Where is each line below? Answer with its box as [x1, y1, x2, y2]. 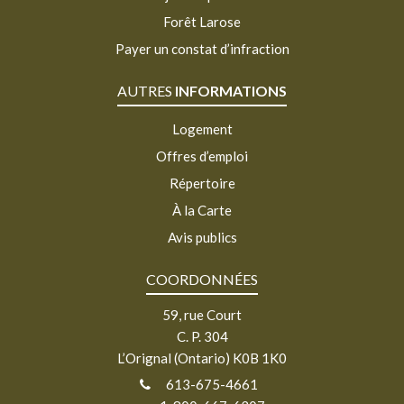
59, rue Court [162, 306, 242, 323]
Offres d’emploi [156, 147, 248, 164]
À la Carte [172, 201, 232, 218]
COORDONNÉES [146, 270, 258, 288]
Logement [171, 120, 233, 137]
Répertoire [169, 174, 235, 191]
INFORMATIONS [175, 81, 287, 99]
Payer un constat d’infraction [115, 40, 289, 57]
